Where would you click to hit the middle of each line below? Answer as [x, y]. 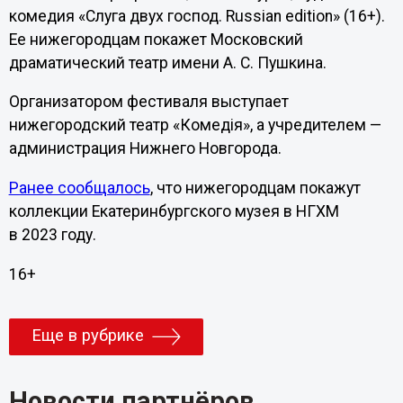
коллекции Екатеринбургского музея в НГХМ [174, 211]
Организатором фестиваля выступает [148, 102]
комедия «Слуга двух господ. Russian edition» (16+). [197, 16]
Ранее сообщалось [79, 188]
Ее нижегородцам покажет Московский [156, 39]
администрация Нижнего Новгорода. [147, 149]
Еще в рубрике [87, 335]
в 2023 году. [52, 234]
